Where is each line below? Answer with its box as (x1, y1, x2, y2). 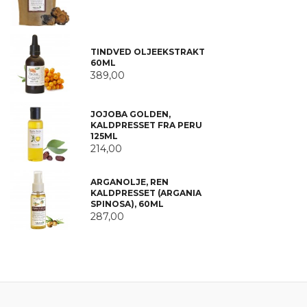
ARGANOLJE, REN (90, 177, 169, 188)
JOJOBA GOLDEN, (90, 109, 171, 120)
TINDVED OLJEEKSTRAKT (90, 47, 205, 58)
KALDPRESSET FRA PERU (90, 120, 202, 131)
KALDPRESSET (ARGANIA (90, 188, 201, 199)
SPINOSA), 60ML (90, 199, 164, 210)
